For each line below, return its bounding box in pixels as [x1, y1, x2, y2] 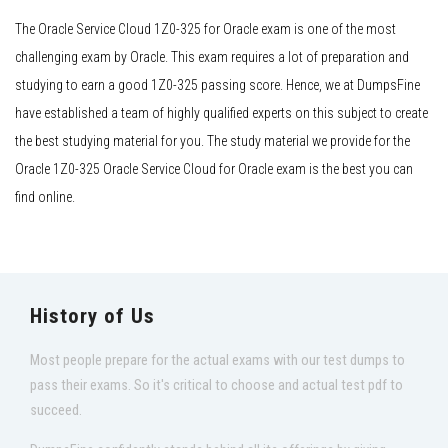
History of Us [30, 304, 155, 329]
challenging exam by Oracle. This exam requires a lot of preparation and [15, 49, 409, 66]
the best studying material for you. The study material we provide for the [15, 133, 410, 150]
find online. [15, 189, 75, 206]
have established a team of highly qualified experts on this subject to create [15, 105, 428, 122]
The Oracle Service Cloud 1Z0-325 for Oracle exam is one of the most [15, 21, 396, 38]
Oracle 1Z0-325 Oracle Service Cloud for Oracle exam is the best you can [15, 161, 413, 178]
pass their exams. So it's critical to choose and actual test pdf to [30, 377, 403, 395]
